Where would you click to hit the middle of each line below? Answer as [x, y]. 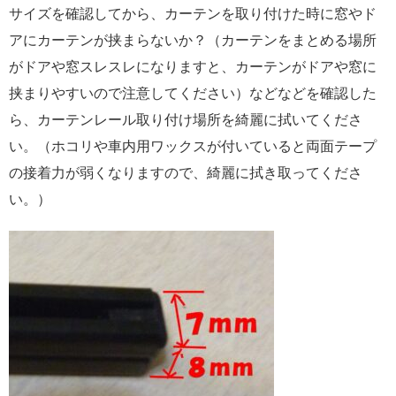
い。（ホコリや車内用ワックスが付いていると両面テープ [193, 146]
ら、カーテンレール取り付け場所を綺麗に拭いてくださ [186, 120]
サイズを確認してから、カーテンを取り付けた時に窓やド [193, 14]
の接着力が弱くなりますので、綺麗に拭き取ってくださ [186, 173]
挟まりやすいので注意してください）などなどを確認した [193, 93]
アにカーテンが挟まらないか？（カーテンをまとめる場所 [193, 40]
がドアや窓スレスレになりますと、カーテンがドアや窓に [193, 67]
